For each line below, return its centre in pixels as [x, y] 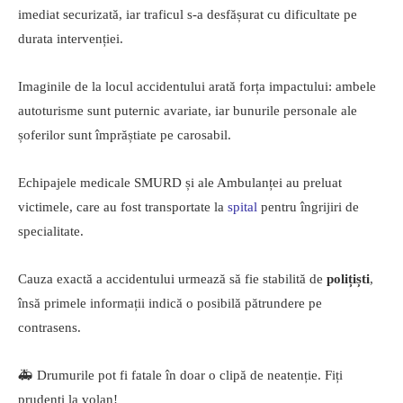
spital [242, 207]
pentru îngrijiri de [308, 207]
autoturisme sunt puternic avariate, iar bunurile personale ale [188, 111]
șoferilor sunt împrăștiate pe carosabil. [125, 135]
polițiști [348, 279]
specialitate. [51, 232]
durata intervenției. [71, 39]
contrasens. [49, 328]
